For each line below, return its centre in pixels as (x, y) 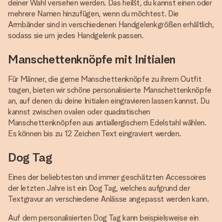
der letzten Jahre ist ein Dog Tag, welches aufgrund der (99, 188)
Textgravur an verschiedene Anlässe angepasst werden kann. (109, 199)
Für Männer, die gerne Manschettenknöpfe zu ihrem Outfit (105, 79)
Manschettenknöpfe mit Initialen (92, 59)
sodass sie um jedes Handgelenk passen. (76, 35)
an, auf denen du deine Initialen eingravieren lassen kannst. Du (109, 101)
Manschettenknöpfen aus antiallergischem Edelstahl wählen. (107, 123)
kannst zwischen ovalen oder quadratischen (79, 112)
